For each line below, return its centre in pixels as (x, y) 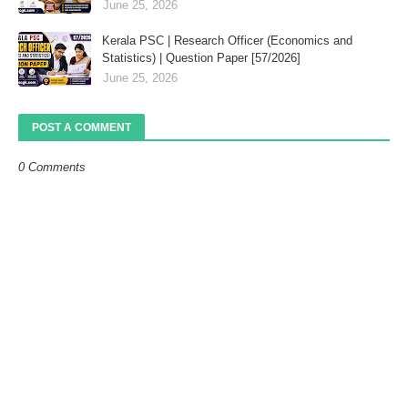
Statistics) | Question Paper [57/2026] (201, 58)
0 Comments (52, 168)
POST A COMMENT (82, 128)
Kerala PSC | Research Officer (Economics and (227, 41)
